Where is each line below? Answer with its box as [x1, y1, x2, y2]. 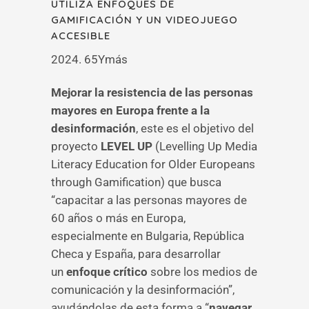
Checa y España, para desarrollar [51, 247, 221, 261]
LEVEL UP [101, 139, 152, 153]
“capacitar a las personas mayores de [51, 193, 247, 207]
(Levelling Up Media [152, 139, 257, 153]
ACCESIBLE [51, 29, 110, 42]
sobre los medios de [148, 265, 257, 279]
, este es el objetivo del [136, 121, 254, 135]
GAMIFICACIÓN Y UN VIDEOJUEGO [51, 13, 238, 26]
